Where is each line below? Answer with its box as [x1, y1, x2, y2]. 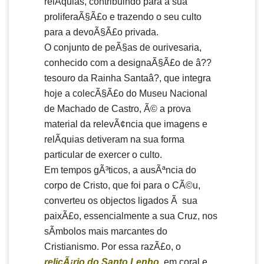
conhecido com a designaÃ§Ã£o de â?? [44, 58, 212, 68]
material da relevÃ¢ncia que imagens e [44, 119, 207, 129]
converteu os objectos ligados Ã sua [44, 196, 197, 206]
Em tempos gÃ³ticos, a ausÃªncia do [44, 165, 196, 175]
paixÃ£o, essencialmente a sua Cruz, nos [44, 211, 217, 221]
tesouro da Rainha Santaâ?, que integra [44, 73, 211, 83]
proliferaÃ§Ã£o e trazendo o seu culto [44, 12, 202, 22]
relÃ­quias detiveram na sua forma [44, 134, 184, 144]
